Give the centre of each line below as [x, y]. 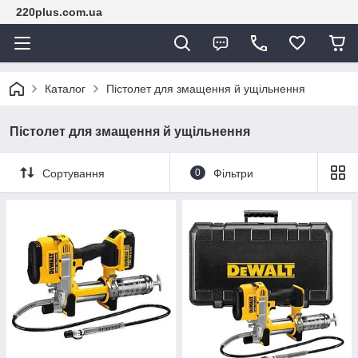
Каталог [65, 89]
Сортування [74, 173]
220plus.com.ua [59, 12]
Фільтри [233, 173]
